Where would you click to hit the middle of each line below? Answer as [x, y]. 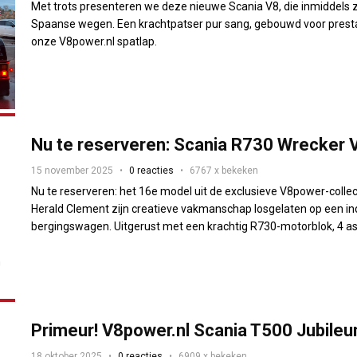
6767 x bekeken [224, 171]
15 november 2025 [73, 171]
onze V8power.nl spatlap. [94, 41]
